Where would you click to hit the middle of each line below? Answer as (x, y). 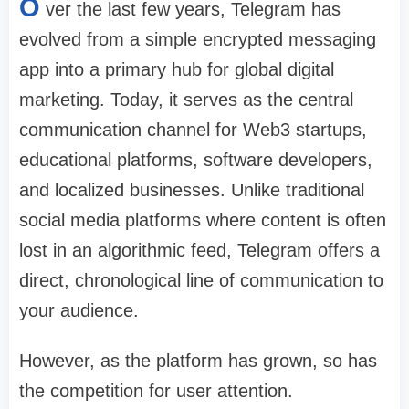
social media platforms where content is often (203, 220)
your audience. (79, 310)
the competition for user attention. (156, 390)
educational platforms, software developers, (196, 159)
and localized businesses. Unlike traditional (192, 189)
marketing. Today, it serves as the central (186, 99)
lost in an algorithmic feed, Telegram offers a (199, 250)
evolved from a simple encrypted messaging (198, 39)
